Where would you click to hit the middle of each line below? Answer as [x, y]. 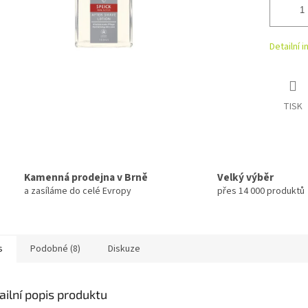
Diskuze [124, 249]
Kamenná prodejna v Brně [86, 178]
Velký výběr [245, 178]
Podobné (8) [55, 249]
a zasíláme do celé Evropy [78, 191]
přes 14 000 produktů [261, 191]
